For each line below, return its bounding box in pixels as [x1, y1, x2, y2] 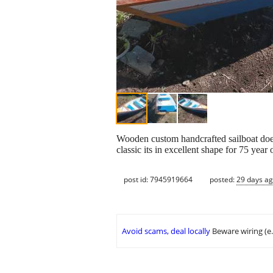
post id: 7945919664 [124, 174, 193, 185]
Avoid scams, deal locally [122, 225, 210, 237]
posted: [210, 174, 236, 185]
